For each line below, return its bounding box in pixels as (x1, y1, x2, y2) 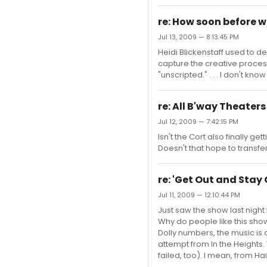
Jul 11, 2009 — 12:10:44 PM (158, 190, 240, 200)
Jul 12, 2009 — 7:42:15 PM (158, 117, 238, 126)
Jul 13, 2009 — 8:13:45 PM (158, 32, 239, 42)
